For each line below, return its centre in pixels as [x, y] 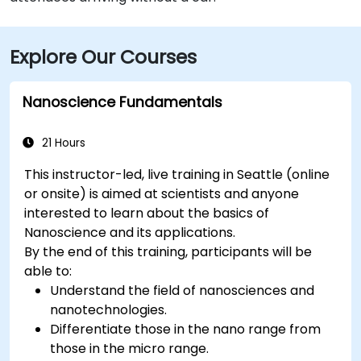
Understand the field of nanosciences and [183, 290]
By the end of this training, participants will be [168, 251]
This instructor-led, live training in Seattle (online [177, 174]
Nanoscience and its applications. [130, 232]
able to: [48, 271]
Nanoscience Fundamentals [122, 102]
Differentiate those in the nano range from [186, 329]
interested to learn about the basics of [147, 213]
